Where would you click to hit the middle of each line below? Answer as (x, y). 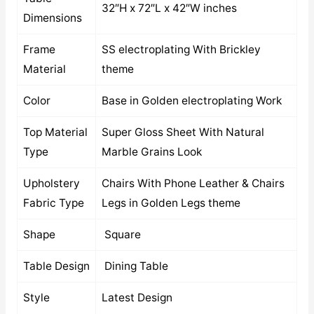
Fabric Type (53, 203)
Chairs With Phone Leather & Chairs (193, 183)
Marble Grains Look (151, 151)
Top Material (55, 132)
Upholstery (51, 183)
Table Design (56, 266)
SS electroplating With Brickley (181, 49)
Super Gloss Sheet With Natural (183, 132)
